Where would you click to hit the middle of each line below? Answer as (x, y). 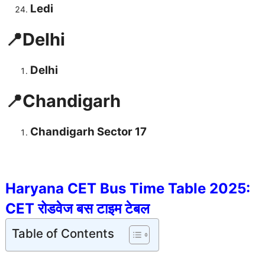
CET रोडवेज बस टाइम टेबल (77, 209)
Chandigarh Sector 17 (88, 132)
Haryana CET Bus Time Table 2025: (128, 189)
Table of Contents (63, 234)
